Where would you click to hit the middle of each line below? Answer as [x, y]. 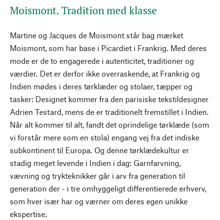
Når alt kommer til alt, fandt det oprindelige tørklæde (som [110, 124]
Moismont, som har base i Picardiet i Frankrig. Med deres [108, 48]
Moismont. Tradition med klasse [83, 10]
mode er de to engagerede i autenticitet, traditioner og [102, 60]
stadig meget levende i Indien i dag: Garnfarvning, [95, 163]
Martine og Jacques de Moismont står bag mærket [96, 35]
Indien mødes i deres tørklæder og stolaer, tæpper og [101, 86]
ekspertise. [28, 214]
